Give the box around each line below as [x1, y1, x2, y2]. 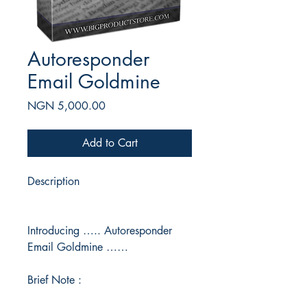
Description [27, 174, 79, 188]
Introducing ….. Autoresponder [27, 223, 172, 238]
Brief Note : [27, 273, 82, 287]
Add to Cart [82, 136, 138, 150]
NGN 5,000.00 [27, 99, 106, 113]
